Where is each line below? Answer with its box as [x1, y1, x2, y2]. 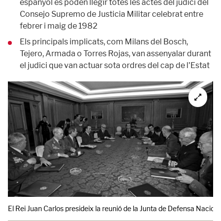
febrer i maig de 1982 [20, 21, 98, 31]
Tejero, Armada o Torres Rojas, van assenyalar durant [20, 49, 211, 58]
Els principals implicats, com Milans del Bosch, [20, 37, 188, 46]
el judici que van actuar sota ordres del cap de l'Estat [20, 61, 210, 70]
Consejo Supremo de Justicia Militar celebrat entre [20, 9, 203, 19]
